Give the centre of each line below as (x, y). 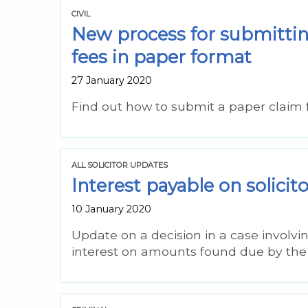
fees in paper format (162, 56)
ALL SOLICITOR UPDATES (120, 165)
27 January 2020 (112, 80)
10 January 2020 (111, 209)
